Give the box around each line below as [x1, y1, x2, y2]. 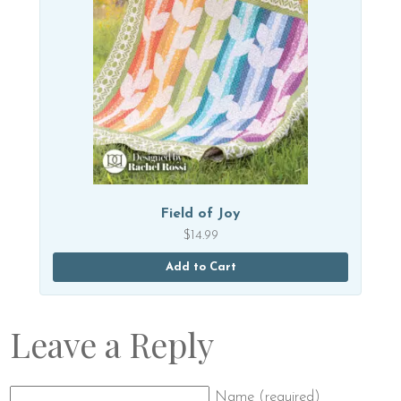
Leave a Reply [10, 320, 215, 366]
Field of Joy [161, 206, 241, 221]
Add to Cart [165, 260, 236, 273]
